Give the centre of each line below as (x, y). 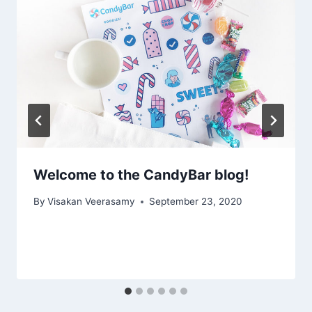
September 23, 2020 (196, 202)
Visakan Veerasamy (92, 202)
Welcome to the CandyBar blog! (141, 174)
